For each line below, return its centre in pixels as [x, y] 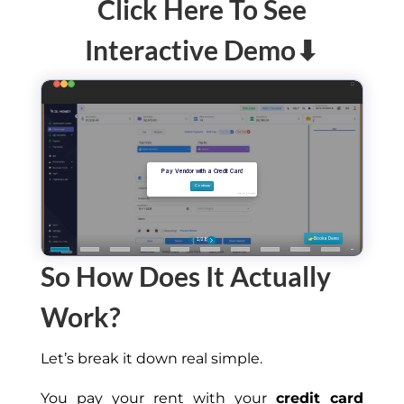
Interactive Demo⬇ [202, 49]
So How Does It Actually [185, 276]
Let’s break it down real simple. [151, 359]
